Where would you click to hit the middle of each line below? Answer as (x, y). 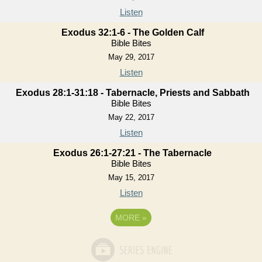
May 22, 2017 (131, 118)
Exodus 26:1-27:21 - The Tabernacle (132, 153)
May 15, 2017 (131, 178)
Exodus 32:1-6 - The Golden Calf (132, 33)
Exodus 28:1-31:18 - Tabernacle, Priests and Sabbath (132, 93)
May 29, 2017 (131, 57)
